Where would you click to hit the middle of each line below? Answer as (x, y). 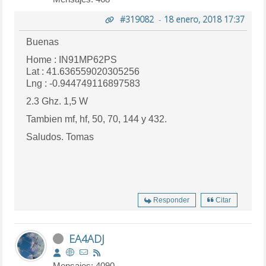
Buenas (43, 42)
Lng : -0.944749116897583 (83, 83)
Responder (171, 200)
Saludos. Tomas (60, 137)
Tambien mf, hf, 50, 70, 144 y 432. (97, 119)
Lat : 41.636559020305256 (83, 71)
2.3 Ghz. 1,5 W (57, 101)
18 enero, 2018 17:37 (204, 19)
